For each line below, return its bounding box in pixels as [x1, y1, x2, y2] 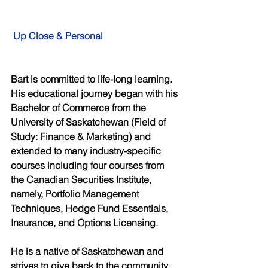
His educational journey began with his [11, 87, 180, 99]
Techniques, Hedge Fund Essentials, [11, 202, 170, 214]
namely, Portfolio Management [11, 187, 141, 200]
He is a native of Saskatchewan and [11, 245, 166, 257]
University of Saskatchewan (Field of [11, 115, 168, 128]
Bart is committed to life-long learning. [11, 72, 175, 85]
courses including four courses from [11, 159, 166, 171]
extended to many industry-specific [11, 144, 163, 157]
